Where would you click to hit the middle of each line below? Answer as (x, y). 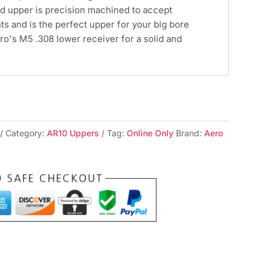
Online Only (150, 133)
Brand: (190, 133)
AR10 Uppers (73, 133)
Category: (26, 133)
